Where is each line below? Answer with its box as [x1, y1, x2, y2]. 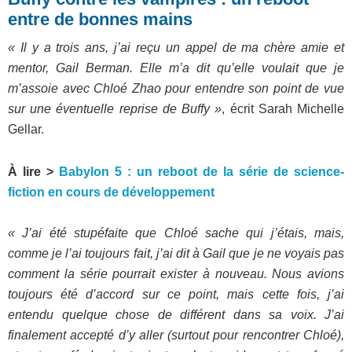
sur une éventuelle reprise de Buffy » [8, 101, 222, 115]
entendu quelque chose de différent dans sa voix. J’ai [8, 307, 344, 321]
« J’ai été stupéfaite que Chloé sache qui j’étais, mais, [8, 225, 344, 240]
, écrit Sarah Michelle [222, 101, 345, 115]
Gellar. [8, 122, 44, 136]
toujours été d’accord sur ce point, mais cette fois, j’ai [8, 287, 344, 301]
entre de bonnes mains [8, 9, 192, 29]
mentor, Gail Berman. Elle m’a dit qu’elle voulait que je [8, 60, 344, 75]
